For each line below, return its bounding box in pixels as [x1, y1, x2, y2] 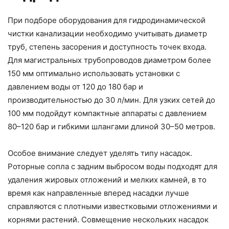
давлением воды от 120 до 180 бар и [8, 81, 143, 91]
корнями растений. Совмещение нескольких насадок [8, 214, 209, 224]
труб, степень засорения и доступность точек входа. [8, 41, 207, 52]
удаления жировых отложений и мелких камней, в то [8, 174, 207, 185]
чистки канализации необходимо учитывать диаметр [8, 28, 207, 38]
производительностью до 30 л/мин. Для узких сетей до [8, 95, 215, 105]
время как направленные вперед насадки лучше [8, 188, 189, 198]
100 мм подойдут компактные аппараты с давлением [8, 108, 207, 118]
